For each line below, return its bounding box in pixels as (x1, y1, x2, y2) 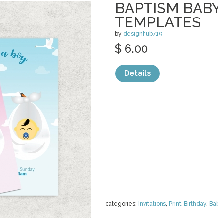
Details (124, 69, 151, 78)
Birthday (184, 200, 206, 207)
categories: (105, 200, 138, 207)
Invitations (138, 200, 166, 207)
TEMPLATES (115, 14, 201, 31)
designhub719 (123, 30, 162, 37)
